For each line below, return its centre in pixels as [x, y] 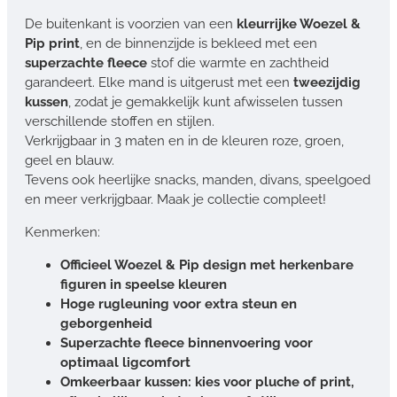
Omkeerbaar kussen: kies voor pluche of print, [207, 381]
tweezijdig [327, 82]
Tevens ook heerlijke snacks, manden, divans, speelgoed [198, 179]
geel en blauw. [70, 160]
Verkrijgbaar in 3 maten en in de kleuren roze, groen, [184, 140]
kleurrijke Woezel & [299, 23]
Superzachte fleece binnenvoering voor [187, 343]
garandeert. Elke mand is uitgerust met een [159, 82]
